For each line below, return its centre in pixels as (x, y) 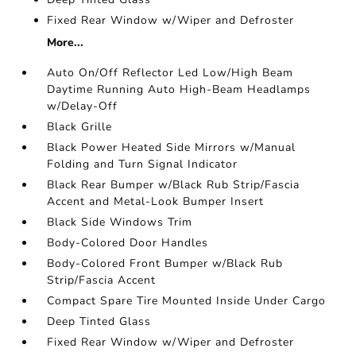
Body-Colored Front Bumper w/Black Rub (165, 263)
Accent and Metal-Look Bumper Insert (156, 201)
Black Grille (80, 127)
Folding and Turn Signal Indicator (143, 164)
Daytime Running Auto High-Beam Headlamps (179, 89)
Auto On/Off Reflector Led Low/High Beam (170, 73)
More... (66, 43)
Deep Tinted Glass (99, 321)
